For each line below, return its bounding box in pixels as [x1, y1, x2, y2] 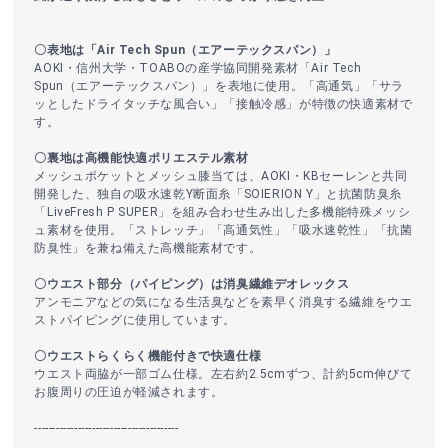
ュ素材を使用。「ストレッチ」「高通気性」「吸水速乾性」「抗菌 [34, 223, 413, 238]
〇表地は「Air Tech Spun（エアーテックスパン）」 [34, 43, 337, 58]
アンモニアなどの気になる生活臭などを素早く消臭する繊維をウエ [34, 295, 413, 310]
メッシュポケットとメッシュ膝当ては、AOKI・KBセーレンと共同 [34, 169, 408, 184]
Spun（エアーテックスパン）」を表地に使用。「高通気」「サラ [34, 79, 405, 94]
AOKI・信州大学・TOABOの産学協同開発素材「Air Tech [34, 61, 362, 76]
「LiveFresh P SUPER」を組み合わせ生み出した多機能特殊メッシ [34, 205, 411, 220]
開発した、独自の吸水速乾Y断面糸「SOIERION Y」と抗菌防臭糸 [34, 187, 402, 202]
